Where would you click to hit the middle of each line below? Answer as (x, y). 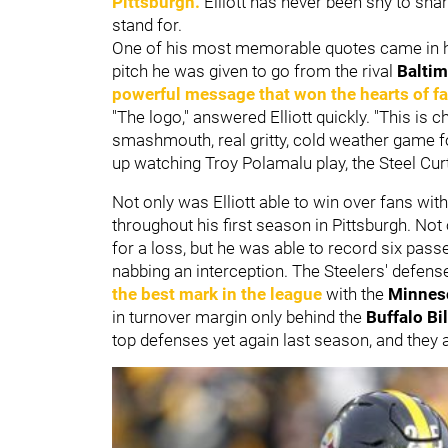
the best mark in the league (217, 293)
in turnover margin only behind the (239, 316)
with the (355, 293)
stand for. (149, 24)
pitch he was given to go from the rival (254, 70)
